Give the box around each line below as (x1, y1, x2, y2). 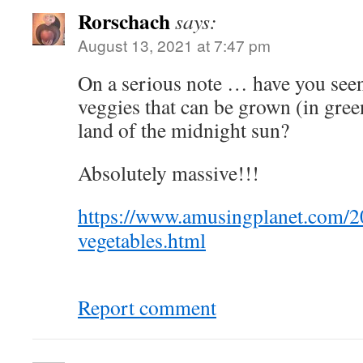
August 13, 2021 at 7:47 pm (78, 34, 271, 56)
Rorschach (78, 6, 170, 36)
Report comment (78, 293, 216, 321)
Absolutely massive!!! (78, 159, 259, 186)
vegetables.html (78, 226, 206, 254)
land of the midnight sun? (78, 116, 289, 143)
